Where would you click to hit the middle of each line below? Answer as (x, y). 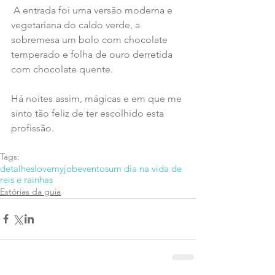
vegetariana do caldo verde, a (77, 25)
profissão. (33, 128)
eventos (93, 168)
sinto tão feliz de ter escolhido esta (89, 113)
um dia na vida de (145, 168)
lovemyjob (56, 168)
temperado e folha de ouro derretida (93, 54)
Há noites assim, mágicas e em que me (98, 98)
